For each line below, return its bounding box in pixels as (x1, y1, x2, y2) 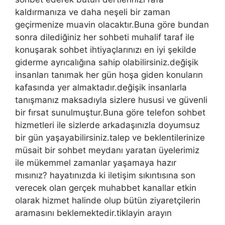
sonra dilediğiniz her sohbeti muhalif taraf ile (15, 32, 194, 42)
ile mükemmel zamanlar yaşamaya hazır (15, 157, 176, 168)
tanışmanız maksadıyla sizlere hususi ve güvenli (15, 94, 207, 105)
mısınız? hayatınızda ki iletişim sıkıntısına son (15, 170, 195, 180)
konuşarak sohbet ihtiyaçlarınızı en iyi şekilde (15, 44, 196, 55)
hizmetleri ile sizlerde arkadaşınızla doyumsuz (15, 120, 200, 130)
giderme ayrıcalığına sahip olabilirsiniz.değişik (15, 57, 198, 67)
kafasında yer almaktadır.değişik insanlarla (15, 82, 187, 92)
